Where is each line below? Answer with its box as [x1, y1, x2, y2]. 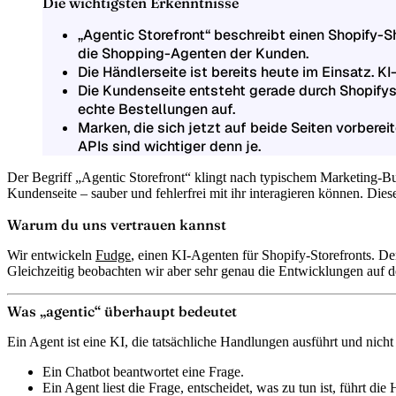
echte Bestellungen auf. [78, 99, 235, 118]
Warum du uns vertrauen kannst [7, 215, 226, 233]
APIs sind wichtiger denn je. [78, 136, 261, 156]
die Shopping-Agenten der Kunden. [78, 43, 308, 63]
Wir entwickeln [7, 247, 95, 263]
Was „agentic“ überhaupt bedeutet [7, 301, 237, 320]
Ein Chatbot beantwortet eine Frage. [42, 363, 244, 379]
